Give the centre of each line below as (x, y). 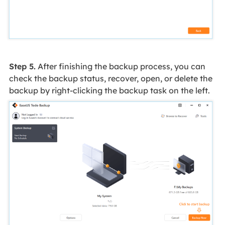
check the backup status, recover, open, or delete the (110, 78)
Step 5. (22, 66)
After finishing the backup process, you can (120, 66)
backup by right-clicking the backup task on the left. (109, 90)
